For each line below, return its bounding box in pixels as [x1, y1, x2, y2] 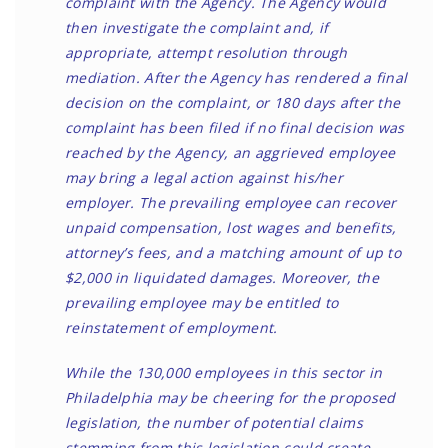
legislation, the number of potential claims [65, 413, 363, 432]
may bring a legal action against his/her [65, 168, 344, 187]
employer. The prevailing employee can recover [65, 193, 397, 212]
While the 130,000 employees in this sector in [65, 363, 383, 382]
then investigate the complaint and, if [65, 18, 329, 37]
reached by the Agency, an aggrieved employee [65, 143, 396, 162]
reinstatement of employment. [65, 318, 278, 337]
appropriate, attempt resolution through [65, 43, 348, 62]
